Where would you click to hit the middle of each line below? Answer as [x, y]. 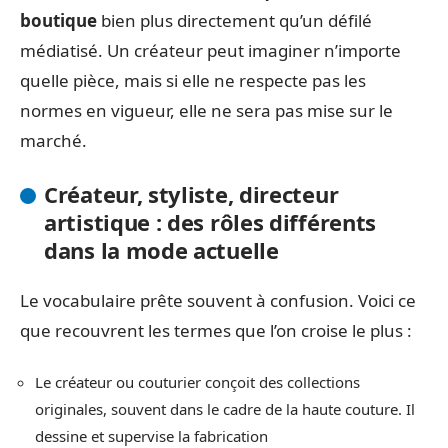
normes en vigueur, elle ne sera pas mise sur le [206, 110]
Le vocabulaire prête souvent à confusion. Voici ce [218, 301]
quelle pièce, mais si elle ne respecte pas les [193, 80]
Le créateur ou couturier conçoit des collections [197, 381]
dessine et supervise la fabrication [151, 435]
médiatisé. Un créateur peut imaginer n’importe [210, 50]
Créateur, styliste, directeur [191, 193]
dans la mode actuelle [161, 249]
